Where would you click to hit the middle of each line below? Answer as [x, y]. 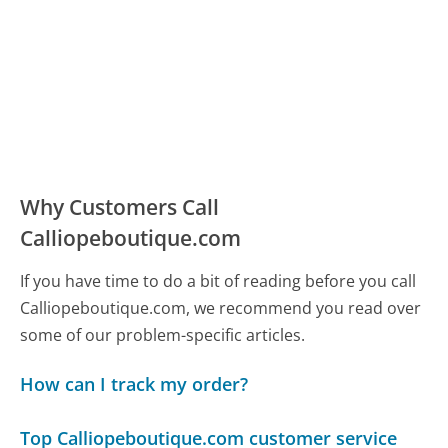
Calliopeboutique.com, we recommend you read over [221, 307]
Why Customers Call [120, 206]
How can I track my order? [134, 384]
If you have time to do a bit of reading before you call [218, 280]
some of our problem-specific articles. [163, 334]
